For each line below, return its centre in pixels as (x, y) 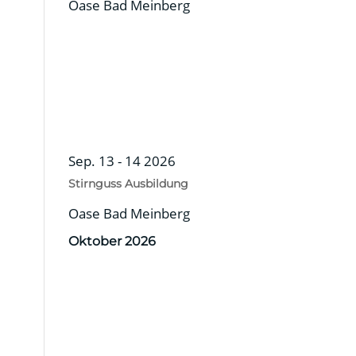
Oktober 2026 (112, 241)
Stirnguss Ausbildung (128, 183)
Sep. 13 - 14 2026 (122, 161)
